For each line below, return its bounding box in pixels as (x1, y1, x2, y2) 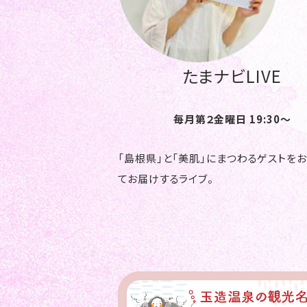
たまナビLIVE (182, 64, 282, 88)
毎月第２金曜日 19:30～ (173, 112, 291, 127)
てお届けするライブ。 (118, 171, 214, 186)
